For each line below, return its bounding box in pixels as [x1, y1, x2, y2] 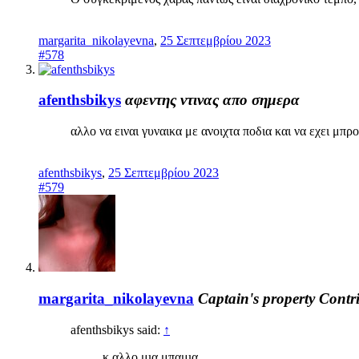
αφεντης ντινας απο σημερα [125, 91, 300, 109]
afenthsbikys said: [71, 322, 163, 337]
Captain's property [198, 289, 315, 307]
